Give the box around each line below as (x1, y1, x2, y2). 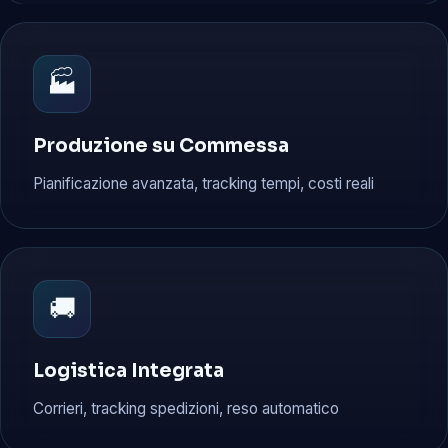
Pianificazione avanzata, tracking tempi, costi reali (33, 174, 374, 194)
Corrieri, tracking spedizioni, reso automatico (33, 398, 339, 418)
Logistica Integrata (33, 359, 224, 383)
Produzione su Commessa (33, 134, 289, 158)
